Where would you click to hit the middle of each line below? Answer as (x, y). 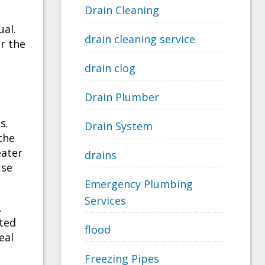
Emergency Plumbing (139, 184)
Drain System (119, 126)
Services (105, 201)
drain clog (110, 68)
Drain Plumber (122, 97)
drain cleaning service (140, 39)
